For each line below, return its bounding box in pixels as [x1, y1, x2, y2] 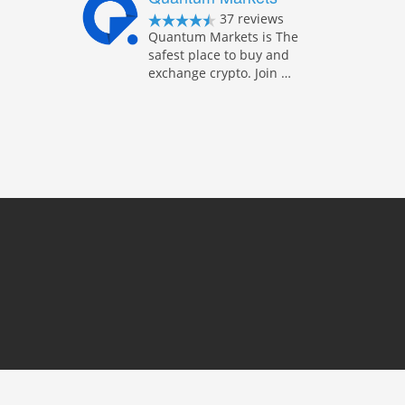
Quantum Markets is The [148, 28, 299, 45]
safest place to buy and [148, 46, 290, 63]
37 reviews [216, 10, 285, 27]
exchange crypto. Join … [148, 64, 292, 81]
